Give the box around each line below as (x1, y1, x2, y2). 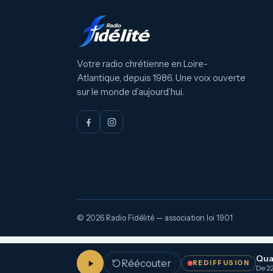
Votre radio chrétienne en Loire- (77, 58, 208, 69)
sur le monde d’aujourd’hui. (77, 87, 184, 97)
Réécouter (121, 257, 171, 269)
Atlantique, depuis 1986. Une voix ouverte (77, 73, 246, 83)
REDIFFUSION (193, 259, 250, 267)
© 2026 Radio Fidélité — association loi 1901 (77, 213, 233, 222)
